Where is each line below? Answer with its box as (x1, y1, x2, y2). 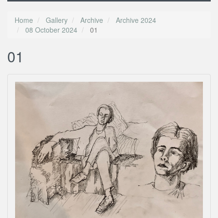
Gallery (46, 15, 68, 25)
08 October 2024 (25, 25, 77, 35)
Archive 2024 (116, 15, 156, 25)
